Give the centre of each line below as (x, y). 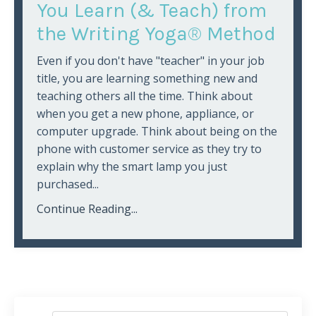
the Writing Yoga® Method (156, 34)
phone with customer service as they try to (149, 149)
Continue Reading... (87, 209)
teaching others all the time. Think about (145, 96)
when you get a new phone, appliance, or (145, 114)
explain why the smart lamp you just (132, 167)
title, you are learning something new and (147, 79)
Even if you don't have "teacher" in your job (151, 61)
